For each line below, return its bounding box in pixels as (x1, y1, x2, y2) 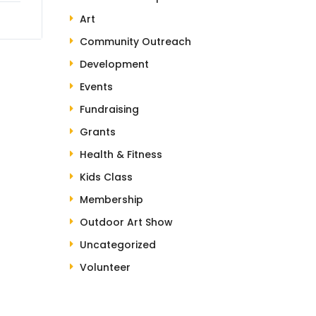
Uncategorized (79, 238, 156, 252)
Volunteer (79, 260, 130, 274)
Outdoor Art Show (79, 215, 173, 229)
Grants (79, 125, 116, 139)
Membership (79, 193, 143, 207)
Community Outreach (79, 35, 191, 49)
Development (79, 57, 149, 71)
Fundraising (79, 102, 139, 116)
